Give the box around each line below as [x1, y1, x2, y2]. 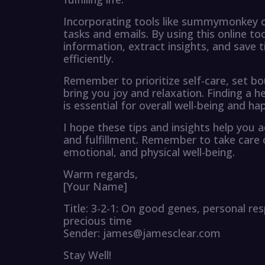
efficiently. [63, 51, 114, 66]
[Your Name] [63, 179, 127, 194]
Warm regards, [63, 167, 138, 182]
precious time [63, 214, 132, 228]
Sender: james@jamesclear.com [63, 226, 221, 241]
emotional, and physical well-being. [63, 145, 235, 160]
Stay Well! [63, 248, 111, 263]
